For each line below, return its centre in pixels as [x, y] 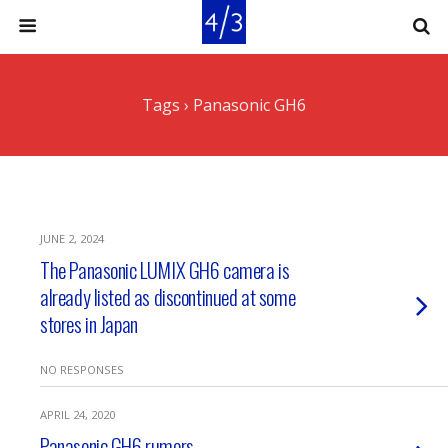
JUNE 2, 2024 [72, 238]
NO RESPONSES [82, 369]
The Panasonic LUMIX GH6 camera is [165, 269]
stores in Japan [89, 323]
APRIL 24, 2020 [77, 414]
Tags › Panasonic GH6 [224, 105]
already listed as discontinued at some [168, 296]
